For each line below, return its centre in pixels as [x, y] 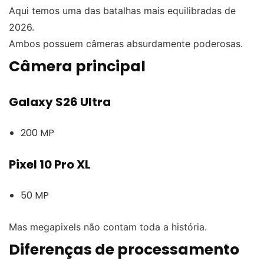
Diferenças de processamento [124, 249]
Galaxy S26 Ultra [60, 102]
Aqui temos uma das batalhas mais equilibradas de [122, 10]
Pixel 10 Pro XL [50, 164]
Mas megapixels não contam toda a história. [108, 227]
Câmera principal [77, 66]
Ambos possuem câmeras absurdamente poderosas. [126, 43]
